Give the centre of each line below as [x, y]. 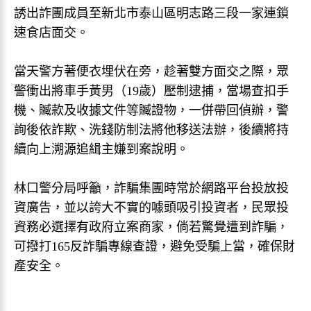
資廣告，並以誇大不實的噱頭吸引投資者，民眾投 [151, 208]
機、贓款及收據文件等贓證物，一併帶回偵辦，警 [151, 110]
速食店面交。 [51, 33]
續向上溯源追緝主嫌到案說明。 [101, 149]
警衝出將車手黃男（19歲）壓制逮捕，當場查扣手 [151, 91]
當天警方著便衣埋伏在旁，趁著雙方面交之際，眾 [151, 72]
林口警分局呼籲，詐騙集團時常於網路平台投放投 [151, 188]
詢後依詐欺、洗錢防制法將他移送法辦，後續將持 [151, 130]
